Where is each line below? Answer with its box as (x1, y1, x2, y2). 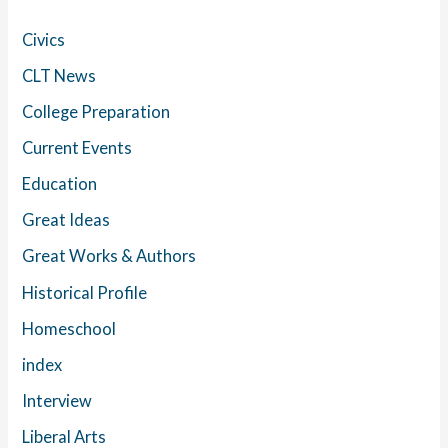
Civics (22, 29, 66, 49)
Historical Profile (22, 282, 148, 302)
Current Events (22, 138, 133, 158)
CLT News (22, 65, 97, 85)
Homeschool (22, 318, 117, 338)
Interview (22, 390, 93, 410)
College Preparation (22, 102, 171, 122)
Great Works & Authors (22, 246, 197, 266)
